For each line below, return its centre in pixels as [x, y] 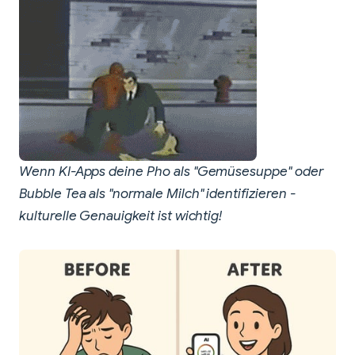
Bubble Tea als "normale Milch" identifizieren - [157, 194]
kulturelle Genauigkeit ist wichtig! [121, 216]
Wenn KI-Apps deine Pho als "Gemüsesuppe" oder [171, 172]
